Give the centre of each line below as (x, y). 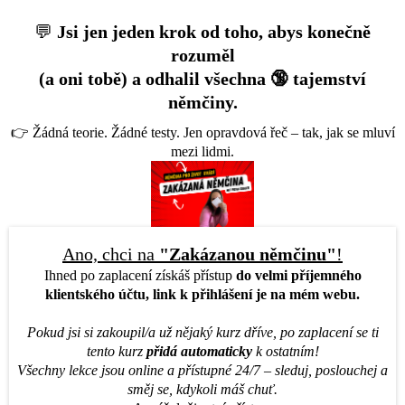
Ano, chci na (108, 254)
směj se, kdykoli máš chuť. (202, 390)
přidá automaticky (199, 352)
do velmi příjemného (298, 276)
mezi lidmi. (202, 151)
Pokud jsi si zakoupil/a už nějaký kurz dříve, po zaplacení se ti (202, 333)
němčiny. (202, 102)
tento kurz (116, 352)
